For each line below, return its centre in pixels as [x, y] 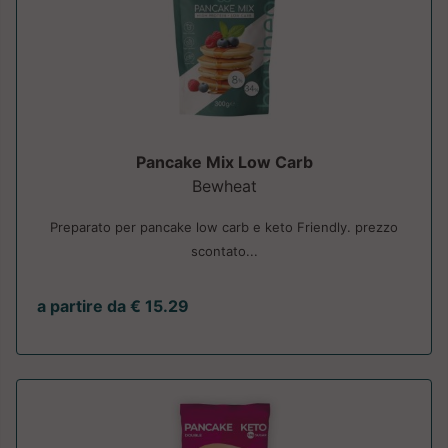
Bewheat [224, 186]
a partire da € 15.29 [113, 306]
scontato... [224, 251]
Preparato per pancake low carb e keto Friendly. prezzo [224, 227]
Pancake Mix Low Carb [224, 162]
